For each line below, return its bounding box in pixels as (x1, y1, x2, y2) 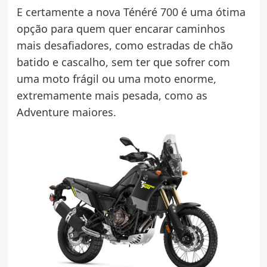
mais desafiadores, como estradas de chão (16, 38, 233, 52)
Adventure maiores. (16, 104, 116, 119)
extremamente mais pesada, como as (16, 88, 207, 103)
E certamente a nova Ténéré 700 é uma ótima (16, 4, 246, 19)
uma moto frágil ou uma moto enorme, (16, 71, 216, 86)
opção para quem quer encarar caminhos (16, 21, 225, 36)
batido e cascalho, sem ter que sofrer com (16, 54, 230, 69)
